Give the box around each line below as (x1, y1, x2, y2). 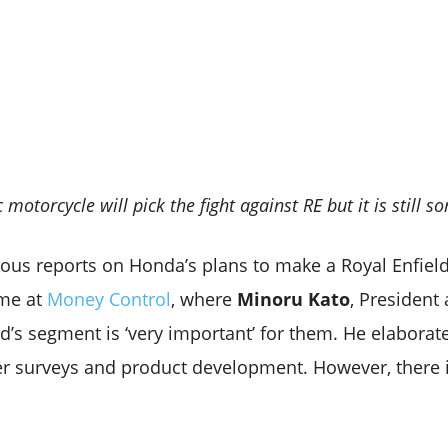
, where (171, 286, 237, 311)
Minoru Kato (237, 286, 350, 311)
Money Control (47, 286, 171, 311)
